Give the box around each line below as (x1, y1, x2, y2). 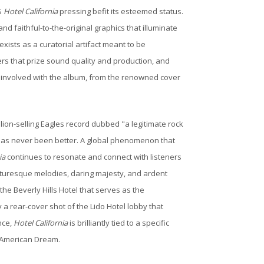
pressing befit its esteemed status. (58, 5, 183, 16)
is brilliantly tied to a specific (68, 217, 169, 229)
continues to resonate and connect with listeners (5, 151, 181, 163)
